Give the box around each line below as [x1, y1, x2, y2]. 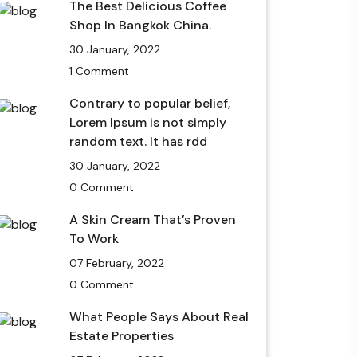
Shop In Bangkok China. [69, 17, 211, 33]
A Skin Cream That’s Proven [69, 211, 236, 228]
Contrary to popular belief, [69, 95, 230, 112]
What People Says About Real [69, 308, 249, 325]
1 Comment [69, 64, 129, 78]
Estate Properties [69, 328, 174, 344]
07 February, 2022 [69, 256, 164, 270]
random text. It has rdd [69, 133, 207, 150]
